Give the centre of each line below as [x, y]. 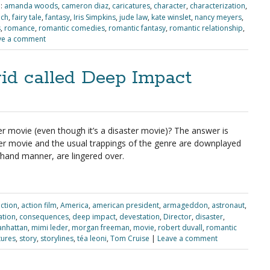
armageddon [185, 205]
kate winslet [171, 17]
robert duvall [180, 228]
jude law [133, 17]
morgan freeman [101, 228]
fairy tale [27, 17]
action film [39, 205]
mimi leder [50, 228]
